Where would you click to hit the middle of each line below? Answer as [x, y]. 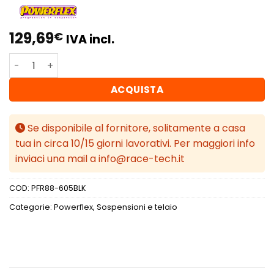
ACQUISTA [137, 90]
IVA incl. [90, 40]
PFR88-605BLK [59, 188]
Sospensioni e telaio [137, 207]
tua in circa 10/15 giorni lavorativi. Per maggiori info [135, 144]
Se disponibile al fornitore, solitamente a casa [135, 128]
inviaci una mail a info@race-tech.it [100, 159]
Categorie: [31, 207]
